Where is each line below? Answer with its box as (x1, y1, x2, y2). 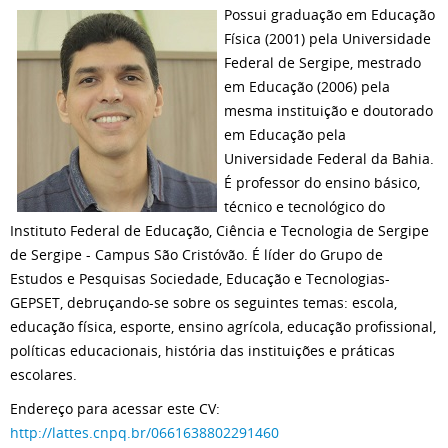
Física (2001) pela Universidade (224, 29, 431, 48)
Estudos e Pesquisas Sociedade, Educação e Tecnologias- (10, 269, 390, 288)
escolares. (10, 365, 77, 384)
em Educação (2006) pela (224, 77, 390, 96)
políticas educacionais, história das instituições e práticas (10, 341, 395, 360)
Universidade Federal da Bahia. (224, 149, 434, 168)
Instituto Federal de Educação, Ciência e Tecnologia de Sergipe (10, 221, 429, 240)
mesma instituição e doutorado (224, 101, 433, 120)
